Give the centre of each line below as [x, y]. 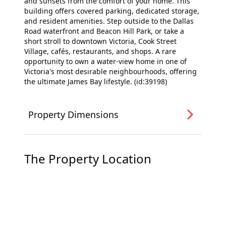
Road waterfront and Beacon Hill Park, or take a [104, 31]
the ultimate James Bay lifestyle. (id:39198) [96, 81]
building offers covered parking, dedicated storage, [112, 11]
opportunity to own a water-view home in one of [105, 61]
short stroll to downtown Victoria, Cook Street [100, 41]
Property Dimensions [73, 115]
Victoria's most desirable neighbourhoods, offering [110, 71]
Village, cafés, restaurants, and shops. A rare [100, 51]
